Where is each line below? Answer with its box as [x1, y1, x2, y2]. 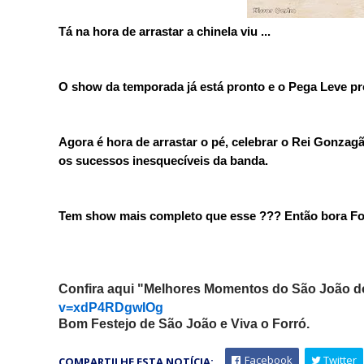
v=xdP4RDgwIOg [58, 300, 163, 314]
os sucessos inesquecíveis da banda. [58, 153, 268, 167]
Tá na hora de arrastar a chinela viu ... [58, 24, 271, 38]
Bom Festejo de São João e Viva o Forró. [58, 316, 310, 331]
